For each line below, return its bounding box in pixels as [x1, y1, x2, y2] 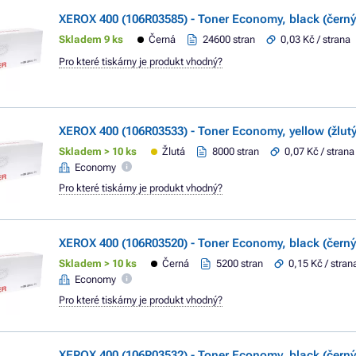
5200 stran [216, 257, 264, 269]
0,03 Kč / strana [281, 33, 351, 45]
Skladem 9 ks [59, 33, 123, 45]
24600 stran [203, 33, 256, 45]
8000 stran [212, 145, 260, 157]
